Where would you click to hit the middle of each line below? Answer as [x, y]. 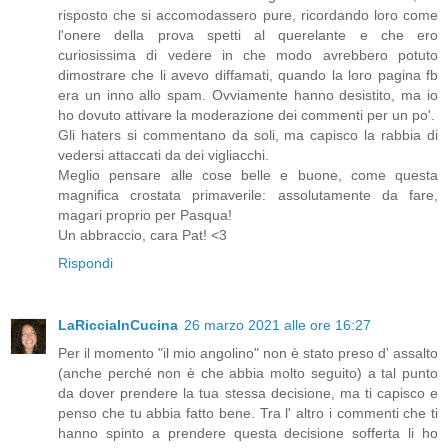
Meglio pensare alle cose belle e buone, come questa [248, 175]
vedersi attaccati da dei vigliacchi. [163, 155]
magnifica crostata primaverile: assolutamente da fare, [248, 195]
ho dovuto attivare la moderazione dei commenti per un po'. [246, 115]
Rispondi [85, 263]
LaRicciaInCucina [118, 325]
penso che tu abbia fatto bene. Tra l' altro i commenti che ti [248, 413]
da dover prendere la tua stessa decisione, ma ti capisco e [248, 393]
